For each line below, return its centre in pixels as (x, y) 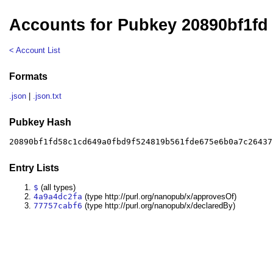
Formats (29, 76)
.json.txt (48, 96)
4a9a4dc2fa (58, 197)
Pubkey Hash (41, 122)
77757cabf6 (58, 206)
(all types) (57, 188)
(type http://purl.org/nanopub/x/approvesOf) (160, 197)
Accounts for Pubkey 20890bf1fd (139, 25)
